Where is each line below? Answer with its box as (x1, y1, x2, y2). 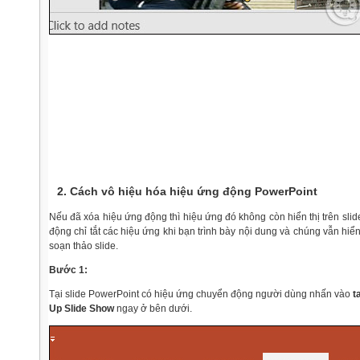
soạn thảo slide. (49, 240, 118, 252)
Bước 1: (49, 264, 88, 276)
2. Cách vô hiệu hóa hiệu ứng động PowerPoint (57, 185, 317, 198)
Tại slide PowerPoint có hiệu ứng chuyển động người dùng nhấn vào (49, 288, 353, 300)
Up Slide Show (49, 303, 114, 314)
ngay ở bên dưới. (114, 303, 192, 314)
